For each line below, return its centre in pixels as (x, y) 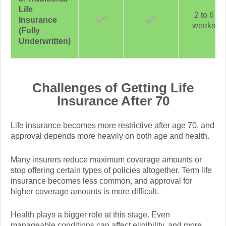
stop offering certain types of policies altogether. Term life (111, 170)
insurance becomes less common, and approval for (101, 181)
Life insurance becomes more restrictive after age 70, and (112, 126)
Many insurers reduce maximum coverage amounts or (106, 159)
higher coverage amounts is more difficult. (85, 191)
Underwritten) (45, 41)
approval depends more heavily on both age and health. (110, 136)
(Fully (29, 30)
